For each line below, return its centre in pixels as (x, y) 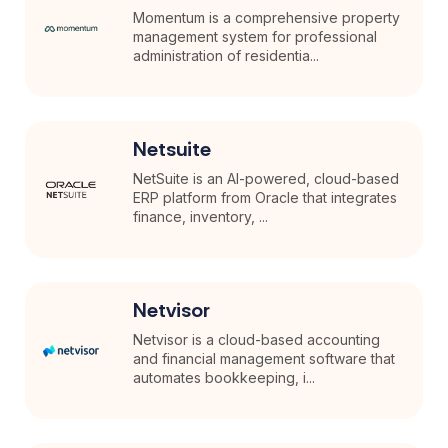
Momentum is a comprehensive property (267, 18)
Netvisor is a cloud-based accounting (257, 340)
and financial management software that (264, 359)
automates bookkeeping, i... (224, 378)
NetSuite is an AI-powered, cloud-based (266, 179)
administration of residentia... (226, 56)
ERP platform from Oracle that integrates (265, 198)
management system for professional (255, 37)
